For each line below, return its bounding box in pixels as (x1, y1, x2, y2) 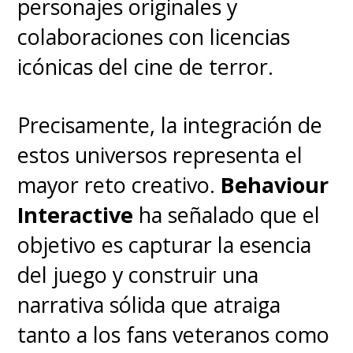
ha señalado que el (133, 199, 321, 229)
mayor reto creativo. (17, 169, 221, 199)
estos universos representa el (17, 139, 303, 169)
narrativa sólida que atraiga (17, 289, 281, 319)
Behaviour (221, 169, 329, 199)
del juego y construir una (17, 259, 259, 289)
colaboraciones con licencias (17, 22, 291, 52)
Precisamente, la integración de (17, 110, 323, 139)
